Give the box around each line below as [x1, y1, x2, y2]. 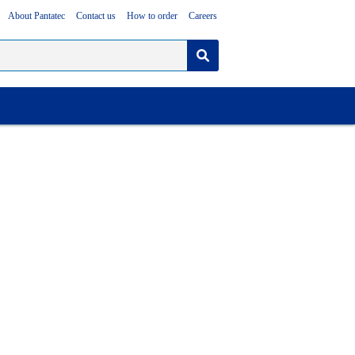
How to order [127, 10, 177, 21]
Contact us [76, 10, 116, 21]
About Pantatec [8, 10, 65, 21]
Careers [189, 10, 217, 21]
